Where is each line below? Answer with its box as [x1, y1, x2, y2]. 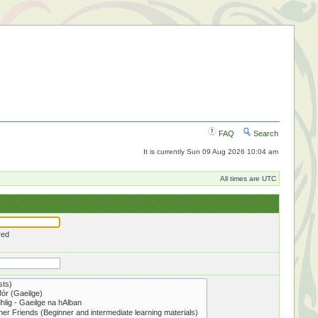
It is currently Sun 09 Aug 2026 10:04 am [143, 148, 278, 155]
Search [251, 129, 278, 138]
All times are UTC [219, 175, 276, 182]
